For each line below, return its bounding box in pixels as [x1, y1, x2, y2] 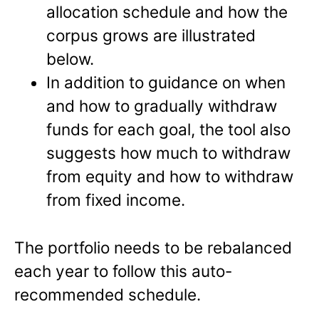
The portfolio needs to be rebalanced [14, 237, 292, 257]
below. [46, 48, 95, 68]
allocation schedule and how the [46, 1, 288, 21]
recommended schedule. [14, 284, 201, 304]
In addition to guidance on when [46, 72, 286, 92]
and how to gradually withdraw [46, 95, 278, 115]
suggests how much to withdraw [46, 142, 291, 162]
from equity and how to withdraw [46, 166, 294, 186]
